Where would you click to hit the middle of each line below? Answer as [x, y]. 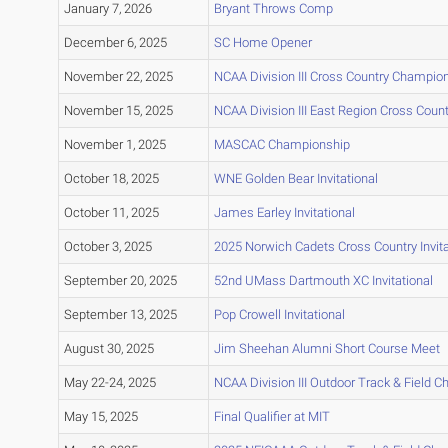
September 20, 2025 [120, 281]
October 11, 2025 [111, 213]
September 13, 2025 [120, 315]
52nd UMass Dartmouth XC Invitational [323, 281]
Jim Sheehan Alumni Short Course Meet [326, 349]
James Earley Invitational [284, 213]
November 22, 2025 [118, 77]
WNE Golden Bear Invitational [295, 179]
